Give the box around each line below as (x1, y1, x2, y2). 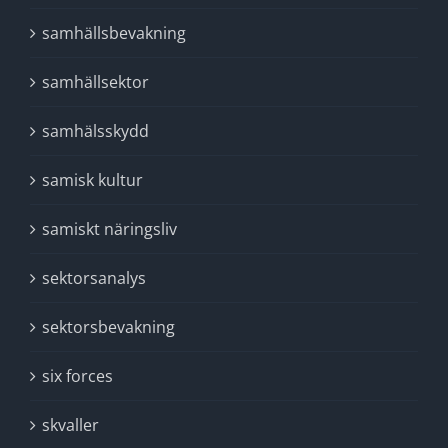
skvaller (42, 414, 99, 436)
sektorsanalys (42, 267, 146, 289)
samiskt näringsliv (42, 218, 177, 240)
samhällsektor (42, 71, 149, 93)
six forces (42, 365, 113, 387)
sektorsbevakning (42, 316, 175, 338)
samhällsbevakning (42, 22, 186, 44)
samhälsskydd (42, 120, 149, 142)
